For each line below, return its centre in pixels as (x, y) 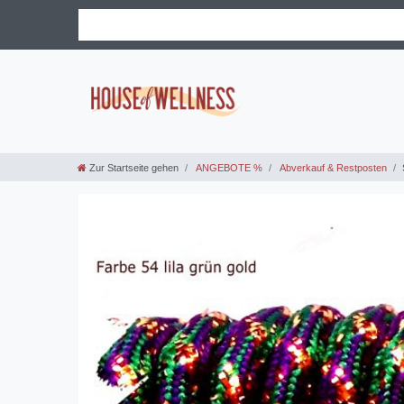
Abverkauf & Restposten (332, 167)
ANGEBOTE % (228, 167)
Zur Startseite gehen (134, 167)
